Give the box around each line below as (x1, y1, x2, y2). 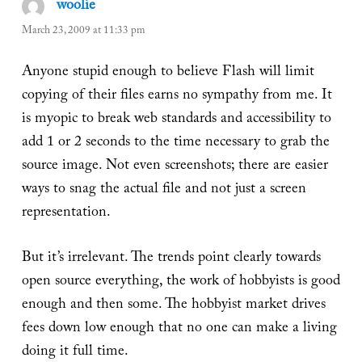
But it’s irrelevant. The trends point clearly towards (21, 246, 321, 271)
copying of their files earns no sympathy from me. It (21, 83, 332, 109)
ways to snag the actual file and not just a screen (21, 177, 306, 203)
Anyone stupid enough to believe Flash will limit (21, 60, 314, 86)
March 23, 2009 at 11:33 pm (21, 23, 145, 41)
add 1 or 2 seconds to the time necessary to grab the (21, 130, 330, 156)
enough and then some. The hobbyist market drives (21, 293, 326, 318)
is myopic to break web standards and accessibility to (21, 107, 331, 133)
